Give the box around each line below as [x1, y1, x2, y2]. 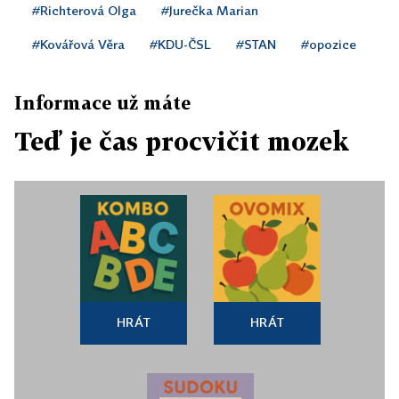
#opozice [301, 37, 356, 52]
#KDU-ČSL [150, 37, 211, 52]
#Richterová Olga [32, 3, 136, 18]
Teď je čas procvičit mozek [14, 126, 349, 156]
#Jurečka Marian [161, 3, 258, 18]
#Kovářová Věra [32, 37, 125, 52]
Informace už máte [14, 92, 191, 113]
